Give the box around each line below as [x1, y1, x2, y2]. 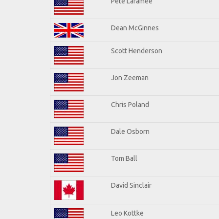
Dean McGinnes [111, 23, 159, 32]
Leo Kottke [111, 209, 144, 217]
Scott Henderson [111, 46, 162, 55]
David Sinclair [111, 181, 152, 189]
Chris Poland [111, 100, 149, 109]
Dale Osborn [111, 127, 150, 135]
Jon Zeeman [111, 73, 149, 82]
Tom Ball [111, 154, 137, 162]
